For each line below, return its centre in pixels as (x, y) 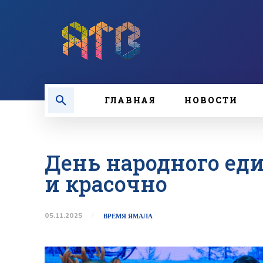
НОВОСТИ (211, 100)
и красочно (106, 184)
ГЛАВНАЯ (130, 100)
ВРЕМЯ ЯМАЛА (128, 216)
